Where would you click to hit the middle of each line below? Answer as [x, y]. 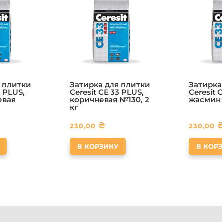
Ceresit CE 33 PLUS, [107, 92]
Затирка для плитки [110, 84]
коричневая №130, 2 [109, 99]
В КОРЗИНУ [98, 146]
